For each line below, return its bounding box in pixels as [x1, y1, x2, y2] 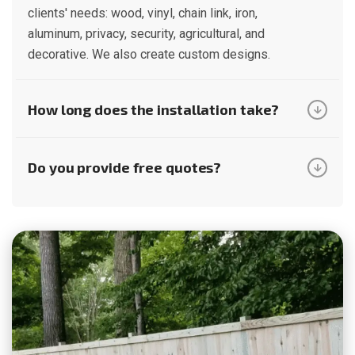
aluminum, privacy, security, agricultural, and [28, 25, 265, 41]
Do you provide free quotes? [28, 158, 222, 177]
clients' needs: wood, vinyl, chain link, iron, [28, 5, 258, 21]
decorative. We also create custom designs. [28, 46, 270, 62]
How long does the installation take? [28, 101, 280, 119]
